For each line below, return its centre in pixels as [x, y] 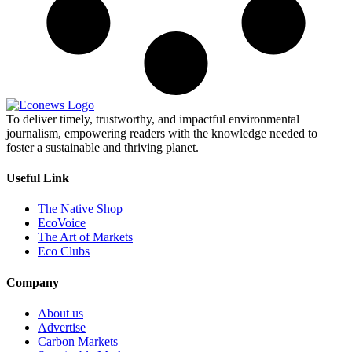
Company [33, 282]
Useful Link [38, 178]
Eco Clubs [64, 251]
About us [60, 313]
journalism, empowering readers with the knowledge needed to [162, 133]
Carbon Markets [78, 341]
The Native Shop [80, 209]
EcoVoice [62, 223]
